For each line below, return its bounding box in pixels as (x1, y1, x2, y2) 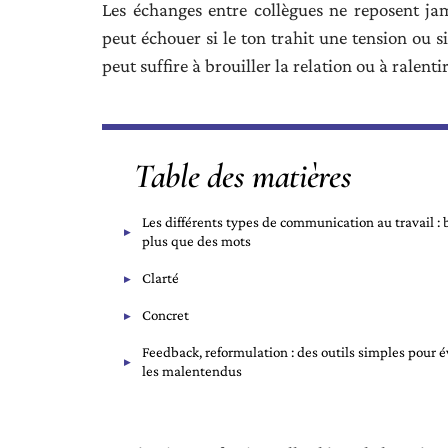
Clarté (142, 270, 179, 286)
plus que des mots (142, 233, 251, 249)
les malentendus (142, 363, 242, 379)
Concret (142, 307, 189, 323)
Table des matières (134, 156, 352, 197)
